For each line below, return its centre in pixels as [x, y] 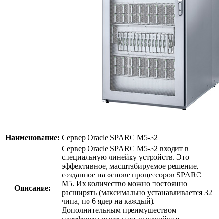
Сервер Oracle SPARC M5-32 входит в [125, 148]
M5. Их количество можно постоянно [124, 183]
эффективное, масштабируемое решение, [130, 166]
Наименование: [33, 137]
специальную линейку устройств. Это [125, 157]
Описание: [33, 188]
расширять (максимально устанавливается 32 [137, 192]
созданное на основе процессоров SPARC [131, 175]
